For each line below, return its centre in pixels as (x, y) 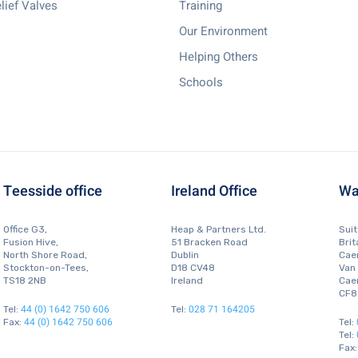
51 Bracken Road (209, 242)
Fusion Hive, (31, 242)
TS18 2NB (25, 280)
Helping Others (219, 57)
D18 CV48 (193, 268)
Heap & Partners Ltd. (219, 229)
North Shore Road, (45, 255)
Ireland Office (214, 191)
